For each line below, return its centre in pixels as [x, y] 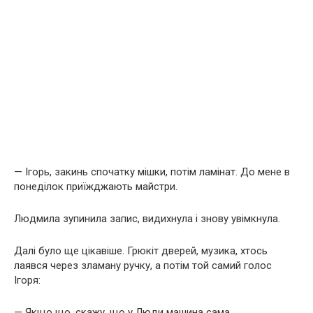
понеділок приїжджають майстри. [96, 187]
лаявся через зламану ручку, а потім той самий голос [143, 265]
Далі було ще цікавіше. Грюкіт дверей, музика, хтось [141, 251]
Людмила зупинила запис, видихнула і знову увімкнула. [147, 219]
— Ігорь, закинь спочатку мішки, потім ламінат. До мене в [152, 172]
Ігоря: [27, 280]
